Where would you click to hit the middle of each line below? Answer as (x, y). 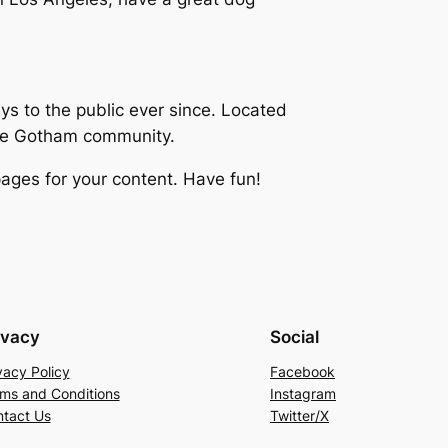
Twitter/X (299, 415)
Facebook (302, 371)
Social (294, 336)
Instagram (303, 393)
